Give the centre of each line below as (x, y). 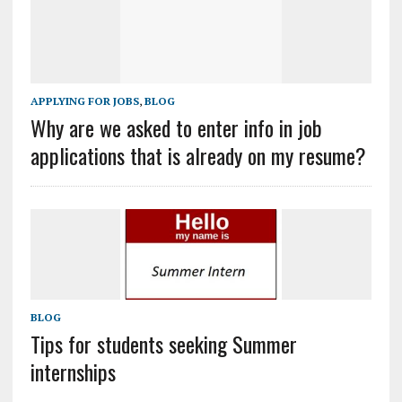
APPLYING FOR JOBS (84, 101)
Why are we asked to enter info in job (176, 128)
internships (73, 372)
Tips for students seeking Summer (163, 344)
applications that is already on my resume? (198, 156)
